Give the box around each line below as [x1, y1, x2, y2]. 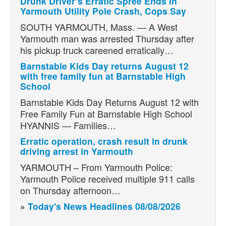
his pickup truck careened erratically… [20, 43, 174, 57]
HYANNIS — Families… [20, 119, 116, 132]
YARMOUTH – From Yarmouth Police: [20, 160, 173, 174]
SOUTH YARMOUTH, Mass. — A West [20, 20, 178, 34]
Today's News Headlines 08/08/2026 [28, 200, 181, 213]
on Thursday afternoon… [20, 184, 121, 197]
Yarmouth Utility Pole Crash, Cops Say [20, 5, 186, 18]
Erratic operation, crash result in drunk [20, 135, 188, 148]
